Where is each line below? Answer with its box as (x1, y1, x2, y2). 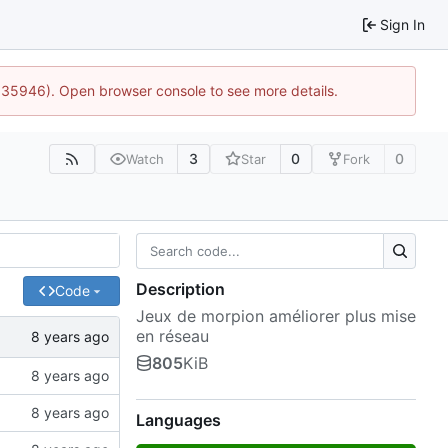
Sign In (380, 15, 425, 33)
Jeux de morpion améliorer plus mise (136, 306, 416, 327)
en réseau (136, 326, 209, 347)
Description (136, 279, 225, 300)
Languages (136, 410, 221, 431)
